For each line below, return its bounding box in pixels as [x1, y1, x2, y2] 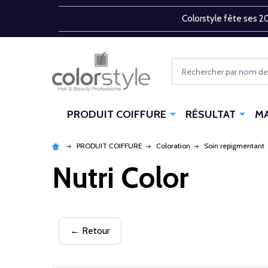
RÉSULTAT [185, 107, 236, 121]
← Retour [69, 224, 110, 236]
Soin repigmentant [204, 141, 264, 150]
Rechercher [172, 59, 218, 71]
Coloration [156, 141, 190, 150]
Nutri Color [52, 160, 188, 195]
